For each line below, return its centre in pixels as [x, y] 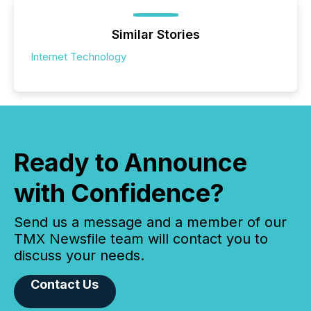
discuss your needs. [79, 255]
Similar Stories [155, 34]
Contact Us [65, 284]
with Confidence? [119, 193]
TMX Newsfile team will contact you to [141, 238]
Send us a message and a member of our [150, 222]
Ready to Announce [131, 162]
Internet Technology [78, 56]
